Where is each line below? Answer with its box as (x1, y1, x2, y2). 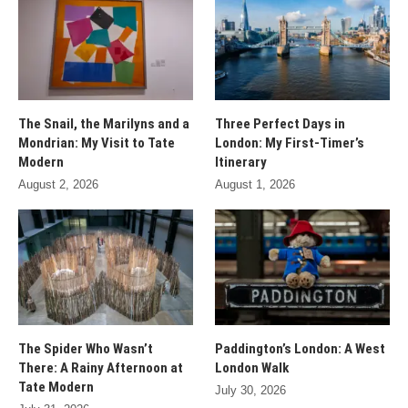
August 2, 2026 (18, 177, 98, 191)
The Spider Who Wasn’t (18, 341, 153, 358)
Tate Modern (18, 379, 94, 396)
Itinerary (215, 153, 268, 170)
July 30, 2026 (215, 383, 287, 398)
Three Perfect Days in (215, 115, 346, 132)
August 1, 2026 (215, 177, 296, 191)
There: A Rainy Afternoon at (18, 360, 183, 377)
